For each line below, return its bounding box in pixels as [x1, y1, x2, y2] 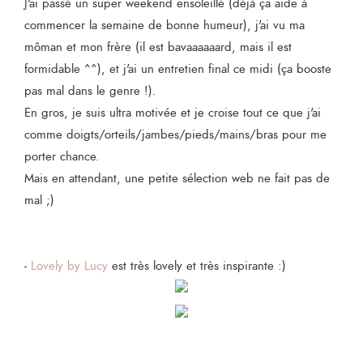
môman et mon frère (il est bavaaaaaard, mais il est [24, 39, 292, 57]
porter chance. [24, 148, 100, 166]
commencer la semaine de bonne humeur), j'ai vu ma [24, 17, 305, 35]
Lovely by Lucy [31, 258, 108, 275]
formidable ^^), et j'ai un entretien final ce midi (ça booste [24, 61, 331, 79]
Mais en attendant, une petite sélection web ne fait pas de [24, 170, 330, 188]
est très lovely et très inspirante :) [108, 258, 286, 275]
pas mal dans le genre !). [24, 83, 156, 100]
